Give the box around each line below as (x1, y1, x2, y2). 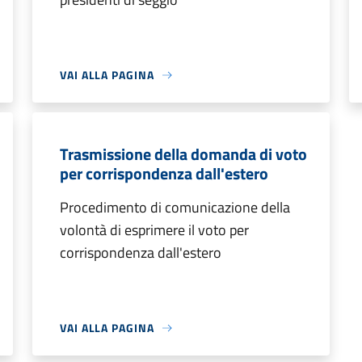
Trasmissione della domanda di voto (60, 141, 307, 166)
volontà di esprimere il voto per (60, 219, 249, 241)
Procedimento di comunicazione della (60, 196, 290, 218)
